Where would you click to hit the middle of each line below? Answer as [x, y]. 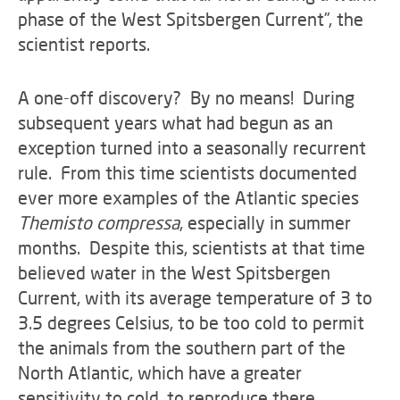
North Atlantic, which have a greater [160, 372]
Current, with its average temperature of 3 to [195, 297]
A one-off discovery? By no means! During [186, 97]
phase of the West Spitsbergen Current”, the [191, 19]
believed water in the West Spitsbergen [174, 272]
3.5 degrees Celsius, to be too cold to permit [191, 322]
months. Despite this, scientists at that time [192, 247]
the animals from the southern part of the [182, 347]
